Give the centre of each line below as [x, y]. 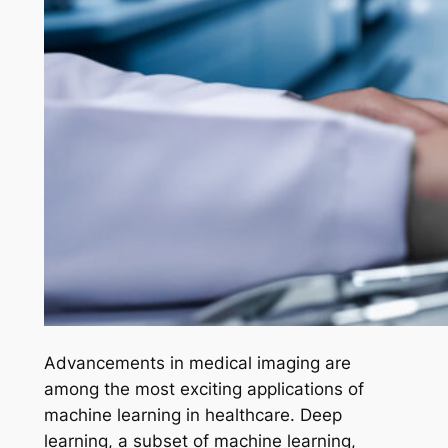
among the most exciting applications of [203, 388]
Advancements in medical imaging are [197, 362]
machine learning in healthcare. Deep [192, 414]
